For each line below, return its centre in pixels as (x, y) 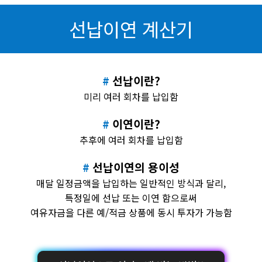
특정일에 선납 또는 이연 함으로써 (131, 198)
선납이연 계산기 (131, 29)
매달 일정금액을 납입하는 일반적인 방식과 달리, (131, 183)
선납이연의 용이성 (136, 168)
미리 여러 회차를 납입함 (131, 96)
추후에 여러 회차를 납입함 (131, 140)
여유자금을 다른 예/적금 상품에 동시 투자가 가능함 (131, 213)
